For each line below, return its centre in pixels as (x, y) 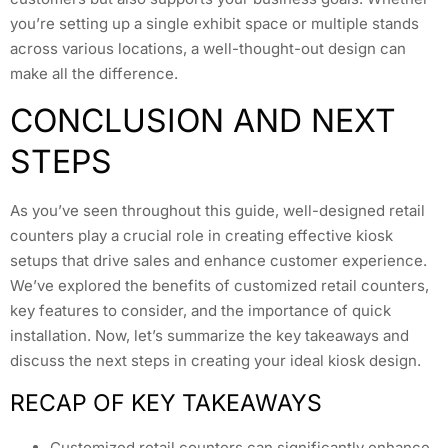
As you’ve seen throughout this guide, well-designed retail (217, 211)
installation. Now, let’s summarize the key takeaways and (209, 336)
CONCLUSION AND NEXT (203, 121)
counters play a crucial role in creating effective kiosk (201, 236)
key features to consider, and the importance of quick (200, 311)
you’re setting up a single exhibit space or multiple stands (214, 23)
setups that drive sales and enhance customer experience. (218, 261)
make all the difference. (94, 73)
